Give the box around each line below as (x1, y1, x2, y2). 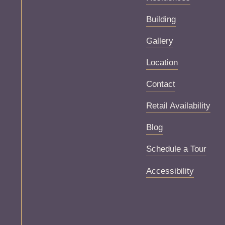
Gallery (146, 36, 174, 46)
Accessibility (146, 166, 194, 176)
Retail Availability (146, 101, 211, 111)
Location (146, 58, 178, 68)
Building (146, 15, 176, 25)
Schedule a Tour (146, 144, 207, 154)
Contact (146, 79, 176, 89)
